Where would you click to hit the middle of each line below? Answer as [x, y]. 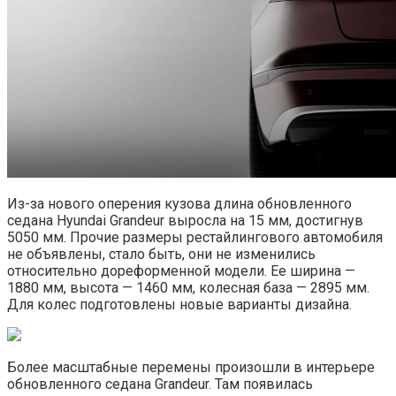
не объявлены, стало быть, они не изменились [161, 255]
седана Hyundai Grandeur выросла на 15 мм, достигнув [185, 221]
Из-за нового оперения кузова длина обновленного [179, 204]
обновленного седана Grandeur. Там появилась [160, 385]
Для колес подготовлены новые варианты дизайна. [179, 305]
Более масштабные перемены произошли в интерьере [191, 368]
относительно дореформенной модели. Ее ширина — [181, 271]
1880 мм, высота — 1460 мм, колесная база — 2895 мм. [188, 288]
